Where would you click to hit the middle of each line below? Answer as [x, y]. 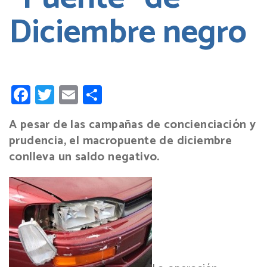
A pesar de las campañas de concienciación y [133, 125]
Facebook [70, 94]
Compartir [142, 94]
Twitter [83, 94]
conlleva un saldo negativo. [84, 157]
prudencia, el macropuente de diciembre [121, 141]
